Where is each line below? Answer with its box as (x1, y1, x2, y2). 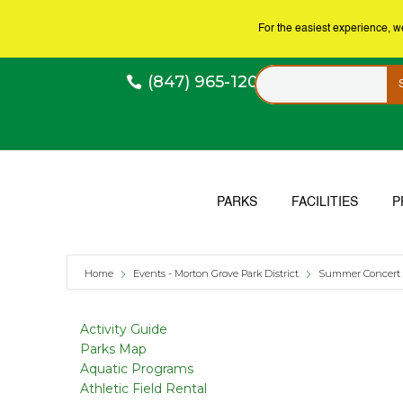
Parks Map (80, 340, 147, 357)
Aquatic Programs (80, 360, 193, 377)
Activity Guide (80, 320, 167, 337)
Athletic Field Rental (80, 380, 207, 397)
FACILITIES (291, 195, 358, 209)
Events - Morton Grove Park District (133, 266, 299, 280)
